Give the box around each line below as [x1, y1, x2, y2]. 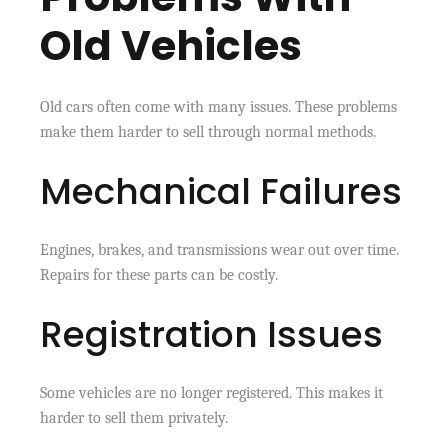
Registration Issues [40, 308, 384, 360]
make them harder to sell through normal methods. [40, 122, 377, 141]
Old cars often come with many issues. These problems [40, 97, 398, 116]
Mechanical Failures [40, 165, 403, 217]
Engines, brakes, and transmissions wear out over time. [40, 240, 400, 259]
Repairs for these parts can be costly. [40, 265, 279, 284]
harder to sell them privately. [40, 408, 229, 427]
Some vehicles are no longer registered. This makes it [40, 383, 384, 402]
